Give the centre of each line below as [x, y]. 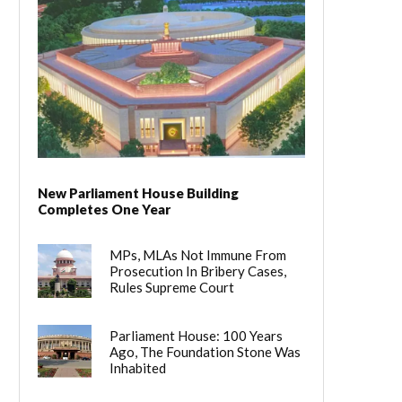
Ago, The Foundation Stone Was [205, 352]
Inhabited [138, 368]
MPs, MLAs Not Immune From [198, 255]
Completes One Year [104, 210]
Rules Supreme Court [172, 288]
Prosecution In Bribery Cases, [198, 271]
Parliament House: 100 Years [196, 336]
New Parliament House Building [138, 193]
